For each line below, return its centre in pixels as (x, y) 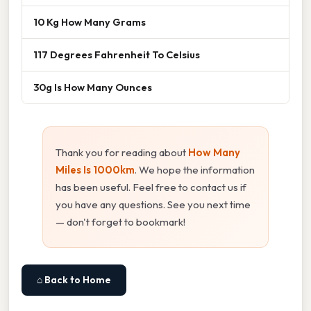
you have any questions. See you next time (153, 204)
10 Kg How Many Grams (90, 22)
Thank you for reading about (122, 152)
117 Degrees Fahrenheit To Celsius (117, 54)
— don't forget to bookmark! (120, 221)
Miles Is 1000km (95, 169)
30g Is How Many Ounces (93, 87)
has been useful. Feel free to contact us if (151, 187)
